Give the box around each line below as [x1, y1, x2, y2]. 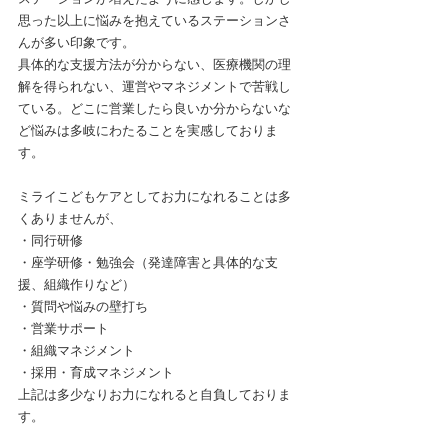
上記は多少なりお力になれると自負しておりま [18, 386, 291, 402]
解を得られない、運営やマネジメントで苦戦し [18, 78, 291, 94]
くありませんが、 [18, 210, 122, 226]
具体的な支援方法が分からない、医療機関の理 [18, 56, 291, 72]
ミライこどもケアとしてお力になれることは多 [18, 188, 291, 204]
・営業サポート [18, 320, 109, 336]
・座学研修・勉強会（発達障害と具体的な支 [18, 254, 278, 270]
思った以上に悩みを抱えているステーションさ [18, 12, 291, 28]
